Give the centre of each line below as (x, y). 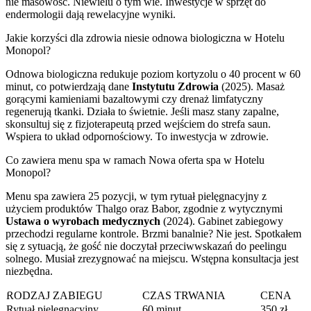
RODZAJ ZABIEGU (54, 295)
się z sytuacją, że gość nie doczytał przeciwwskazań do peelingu (146, 246)
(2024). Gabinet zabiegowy (222, 221)
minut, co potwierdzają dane (69, 86)
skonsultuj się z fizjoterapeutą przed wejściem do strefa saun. (138, 124)
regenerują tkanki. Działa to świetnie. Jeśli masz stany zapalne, (142, 111)
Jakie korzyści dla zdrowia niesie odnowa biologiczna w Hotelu (145, 37)
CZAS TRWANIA (184, 295)
